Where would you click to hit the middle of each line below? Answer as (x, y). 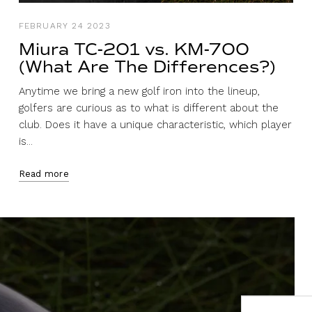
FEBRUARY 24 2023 (64, 25)
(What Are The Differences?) (147, 67)
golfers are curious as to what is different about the (148, 108)
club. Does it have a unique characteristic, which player (155, 124)
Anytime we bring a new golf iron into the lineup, (139, 91)
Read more (44, 173)
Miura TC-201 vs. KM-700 (134, 49)
